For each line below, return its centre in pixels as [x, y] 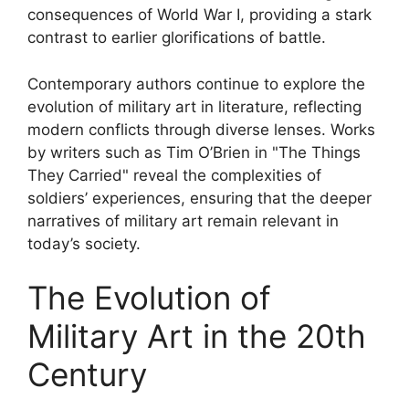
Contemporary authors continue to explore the [196, 84]
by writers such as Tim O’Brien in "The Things [194, 152]
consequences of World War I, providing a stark [199, 15]
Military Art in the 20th [197, 336]
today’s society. [84, 243]
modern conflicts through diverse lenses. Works [201, 129]
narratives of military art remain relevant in [183, 220]
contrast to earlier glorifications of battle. [177, 37]
